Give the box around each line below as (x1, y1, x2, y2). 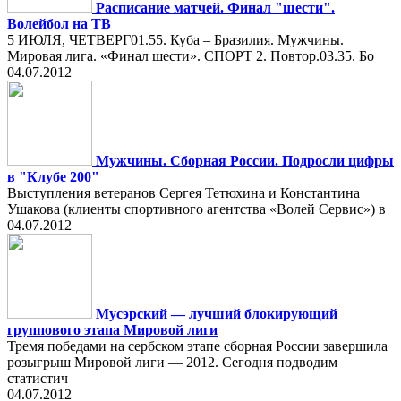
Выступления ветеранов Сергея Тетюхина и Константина (7, 185, 360, 200)
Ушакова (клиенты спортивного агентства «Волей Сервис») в (7, 201, 386, 217)
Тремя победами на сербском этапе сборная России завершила (7, 338, 388, 354)
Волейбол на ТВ (7, 16, 111, 31)
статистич (7, 371, 68, 386)
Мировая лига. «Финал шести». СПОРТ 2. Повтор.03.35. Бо (7, 48, 374, 64)
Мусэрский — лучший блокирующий (96, 306, 337, 321)
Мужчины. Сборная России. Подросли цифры (96, 153, 394, 168)
